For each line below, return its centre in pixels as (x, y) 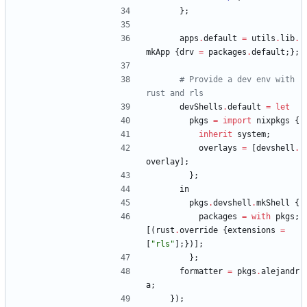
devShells (201, 107)
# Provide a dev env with (237, 80)
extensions (251, 231)
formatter (201, 272)
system (251, 135)
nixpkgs (273, 121)
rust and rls (175, 94)
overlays (218, 148)
